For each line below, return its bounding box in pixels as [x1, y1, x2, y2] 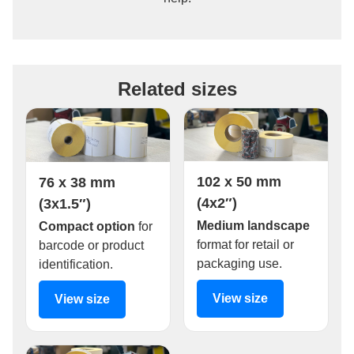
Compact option [39, 219, 135, 233]
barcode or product [39, 238, 144, 252]
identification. [39, 257, 113, 271]
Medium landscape [197, 219, 310, 233]
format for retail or [197, 238, 294, 252]
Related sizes [117, 78, 237, 100]
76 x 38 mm [39, 173, 115, 190]
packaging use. [197, 257, 282, 271]
